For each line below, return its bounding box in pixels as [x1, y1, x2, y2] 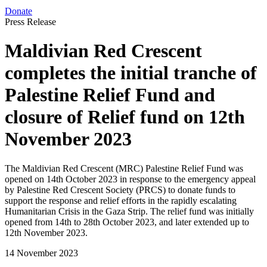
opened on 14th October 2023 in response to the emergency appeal [5, 173, 256, 184]
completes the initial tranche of [5, 62, 257, 84]
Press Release [5, 17, 56, 27]
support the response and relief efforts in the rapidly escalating [5, 195, 237, 206]
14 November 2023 [5, 247, 78, 258]
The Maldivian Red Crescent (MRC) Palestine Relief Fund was [5, 163, 243, 173]
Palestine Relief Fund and [5, 84, 215, 106]
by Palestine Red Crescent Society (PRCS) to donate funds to [5, 184, 235, 195]
